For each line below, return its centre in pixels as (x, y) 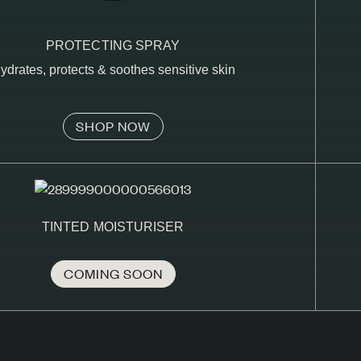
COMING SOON (113, 273)
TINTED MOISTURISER (113, 226)
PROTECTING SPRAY (113, 45)
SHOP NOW (113, 125)
